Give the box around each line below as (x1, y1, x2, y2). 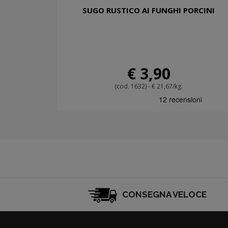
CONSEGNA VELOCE (120, 189, 207, 199)
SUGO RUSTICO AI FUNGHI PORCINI (82, 5, 215, 15)
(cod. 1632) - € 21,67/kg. (115, 81, 183, 91)
